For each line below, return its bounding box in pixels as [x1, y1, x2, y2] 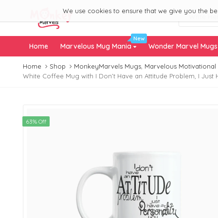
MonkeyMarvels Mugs [74, 62, 141, 70]
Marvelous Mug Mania [60, 41, 131, 51]
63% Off [26, 118, 47, 126]
